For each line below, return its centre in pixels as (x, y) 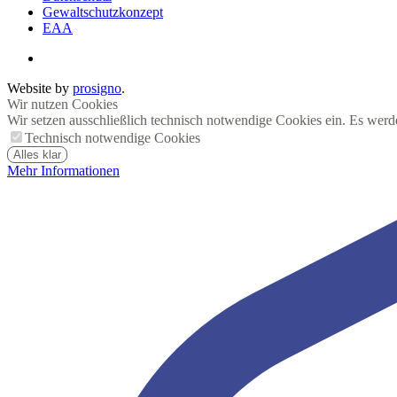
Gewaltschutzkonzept (103, 12)
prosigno (97, 88)
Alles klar (37, 154)
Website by (40, 88)
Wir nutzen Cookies (62, 104)
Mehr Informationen (63, 170)
